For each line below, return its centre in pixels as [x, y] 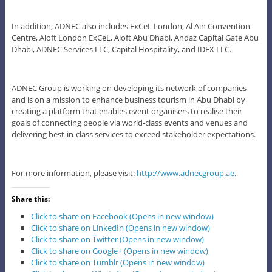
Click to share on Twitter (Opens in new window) [118, 239]
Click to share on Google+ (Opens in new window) [120, 250]
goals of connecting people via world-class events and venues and [129, 122]
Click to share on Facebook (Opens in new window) [123, 216]
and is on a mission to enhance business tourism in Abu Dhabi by [128, 99]
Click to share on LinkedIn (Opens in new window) [121, 227]
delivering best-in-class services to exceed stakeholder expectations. [133, 134]
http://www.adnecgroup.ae [185, 173]
